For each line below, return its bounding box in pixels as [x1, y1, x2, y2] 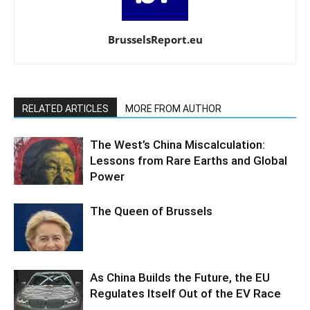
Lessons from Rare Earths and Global [90, 154, 287, 168]
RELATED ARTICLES [22, 103, 109, 115]
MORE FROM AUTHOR [125, 103, 221, 115]
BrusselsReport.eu [107, 33, 203, 47]
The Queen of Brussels [90, 204, 212, 219]
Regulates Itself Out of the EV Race [90, 286, 281, 301]
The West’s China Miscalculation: [90, 138, 265, 152]
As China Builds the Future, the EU [90, 271, 270, 285]
